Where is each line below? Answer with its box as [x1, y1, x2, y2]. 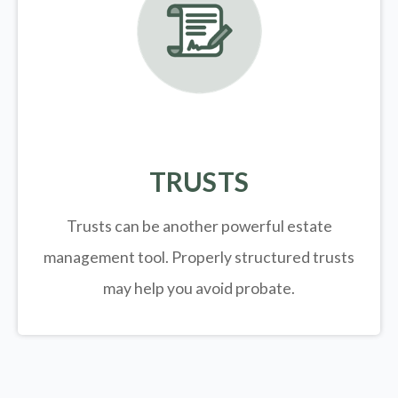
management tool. [44, 248, 171, 267]
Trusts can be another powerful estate [66, 217, 332, 236]
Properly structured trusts [171, 248, 354, 267]
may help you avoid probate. [103, 279, 295, 298]
